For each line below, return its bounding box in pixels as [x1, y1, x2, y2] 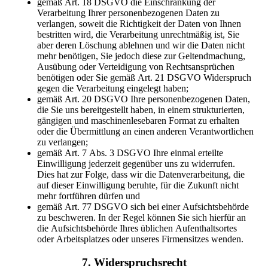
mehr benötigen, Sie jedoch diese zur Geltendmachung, [37, 51, 246, 62]
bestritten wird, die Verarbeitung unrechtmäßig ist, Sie [37, 29, 240, 40]
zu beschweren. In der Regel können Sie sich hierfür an [37, 212, 246, 223]
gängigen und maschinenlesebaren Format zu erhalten [37, 115, 240, 126]
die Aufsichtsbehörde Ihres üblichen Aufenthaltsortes [37, 223, 237, 234]
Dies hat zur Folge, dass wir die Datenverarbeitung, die [37, 169, 245, 180]
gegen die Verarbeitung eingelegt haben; [37, 83, 189, 94]
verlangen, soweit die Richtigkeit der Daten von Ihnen [37, 19, 242, 29]
